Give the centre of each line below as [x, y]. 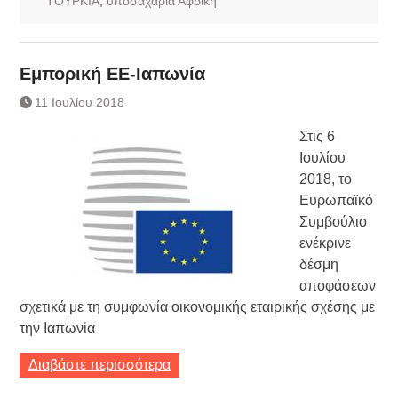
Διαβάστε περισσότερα [99, 364]
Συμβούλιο [333, 221]
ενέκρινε [325, 243]
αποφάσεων [337, 285]
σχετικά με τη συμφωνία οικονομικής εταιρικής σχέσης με [197, 306]
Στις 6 [317, 136]
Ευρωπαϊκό [336, 200]
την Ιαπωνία [57, 328]
